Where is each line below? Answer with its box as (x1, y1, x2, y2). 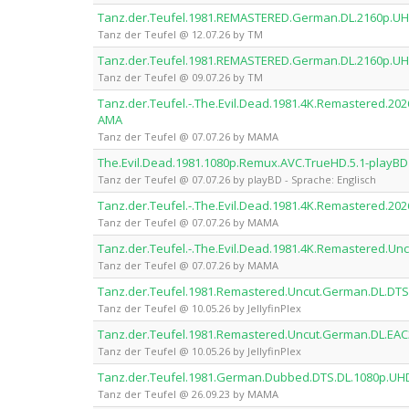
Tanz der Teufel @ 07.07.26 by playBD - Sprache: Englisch (98, 173, 376, 186)
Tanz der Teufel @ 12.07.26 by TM (98, 27, 263, 41)
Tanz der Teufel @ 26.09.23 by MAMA (98, 387, 278, 401)
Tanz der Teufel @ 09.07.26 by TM (98, 70, 263, 84)
